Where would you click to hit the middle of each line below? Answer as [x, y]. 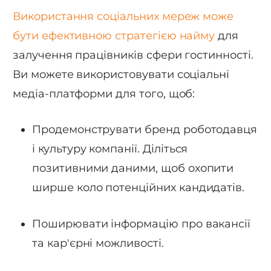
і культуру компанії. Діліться [110, 149]
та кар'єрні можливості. [98, 243]
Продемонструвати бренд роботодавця [145, 130]
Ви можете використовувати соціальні [121, 74]
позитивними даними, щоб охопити [133, 168]
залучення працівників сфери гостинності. [133, 55]
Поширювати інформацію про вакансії [142, 224]
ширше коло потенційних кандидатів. [139, 188]
